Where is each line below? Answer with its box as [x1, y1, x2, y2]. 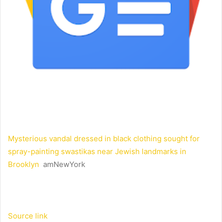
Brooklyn [8, 160, 39, 169]
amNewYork [43, 160, 85, 169]
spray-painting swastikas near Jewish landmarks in [8, 147, 186, 157]
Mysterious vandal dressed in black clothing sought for [8, 134, 200, 144]
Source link [8, 211, 48, 221]
